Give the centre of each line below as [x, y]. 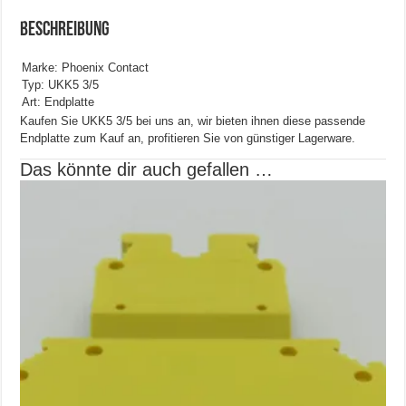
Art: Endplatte [58, 102]
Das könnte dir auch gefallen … [147, 170]
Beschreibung [65, 31]
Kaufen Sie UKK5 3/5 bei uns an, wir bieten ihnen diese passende [193, 121]
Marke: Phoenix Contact [86, 68]
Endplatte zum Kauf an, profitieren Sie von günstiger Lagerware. [188, 139]
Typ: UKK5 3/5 [61, 85]
